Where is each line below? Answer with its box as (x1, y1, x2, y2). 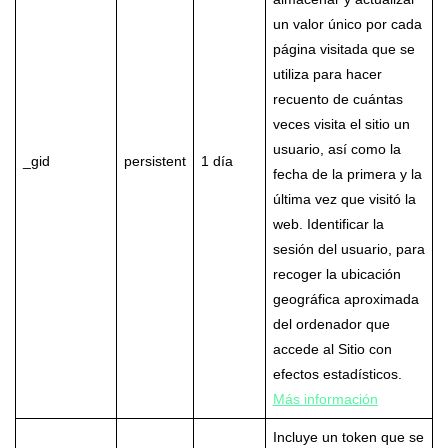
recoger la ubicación (272, 267, 401, 282)
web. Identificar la (272, 217, 384, 232)
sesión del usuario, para (272, 242, 425, 257)
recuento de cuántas (272, 92, 403, 107)
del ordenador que (272, 317, 390, 332)
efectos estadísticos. (272, 367, 402, 382)
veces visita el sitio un (272, 117, 410, 132)
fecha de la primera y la (272, 167, 422, 182)
